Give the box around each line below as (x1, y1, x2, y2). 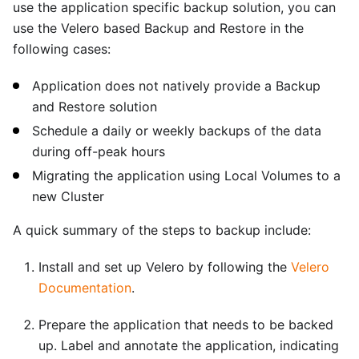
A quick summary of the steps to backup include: (13, 221, 311, 238)
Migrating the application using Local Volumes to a (32, 167, 341, 184)
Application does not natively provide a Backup (32, 77, 321, 94)
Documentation (38, 279, 131, 296)
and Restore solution (32, 98, 157, 115)
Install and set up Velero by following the (38, 258, 291, 275)
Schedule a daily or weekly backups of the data (32, 122, 321, 139)
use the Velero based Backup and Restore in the (13, 19, 304, 36)
